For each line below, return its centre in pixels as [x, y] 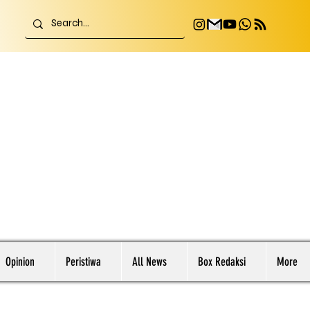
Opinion [20, 262]
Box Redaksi [222, 262]
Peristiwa [83, 262]
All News [149, 262]
